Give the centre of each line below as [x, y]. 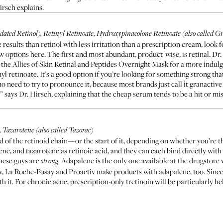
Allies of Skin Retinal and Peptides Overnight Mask [90, 64]
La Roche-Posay [30, 171]
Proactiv [82, 171]
